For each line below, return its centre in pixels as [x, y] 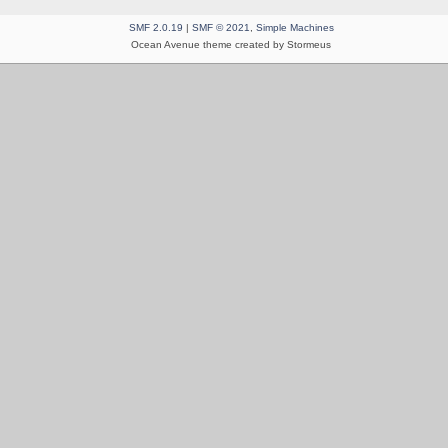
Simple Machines [294, 27]
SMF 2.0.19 [155, 27]
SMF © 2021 [220, 27]
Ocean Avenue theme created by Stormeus [231, 44]
